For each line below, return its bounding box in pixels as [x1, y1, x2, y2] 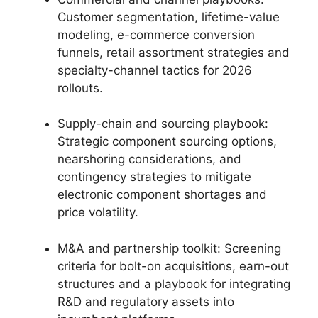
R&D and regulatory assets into [57, 294, 234, 309]
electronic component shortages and [57, 187, 267, 202]
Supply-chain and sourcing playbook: [57, 116, 268, 131]
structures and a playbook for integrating [57, 276, 290, 291]
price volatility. [57, 205, 138, 219]
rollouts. [57, 80, 103, 95]
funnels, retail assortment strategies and [57, 45, 290, 60]
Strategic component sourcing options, [57, 134, 277, 148]
